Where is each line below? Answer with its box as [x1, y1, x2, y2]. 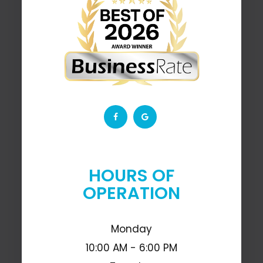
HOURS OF [89, 163, 174, 187]
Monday [111, 221, 152, 236]
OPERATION [83, 181, 180, 205]
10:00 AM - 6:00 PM [86, 240, 177, 255]
